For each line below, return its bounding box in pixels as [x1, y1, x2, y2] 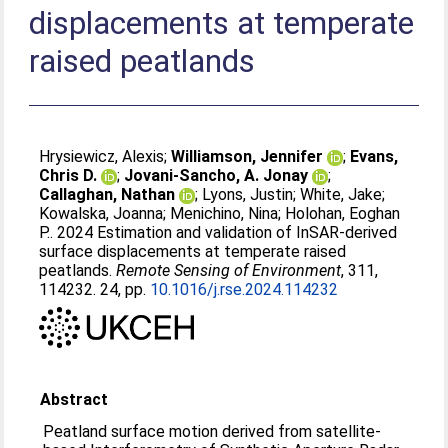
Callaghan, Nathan [39, 185, 176, 204]
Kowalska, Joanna [39, 204, 164, 223]
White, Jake [300, 185, 383, 204]
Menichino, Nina [170, 204, 279, 223]
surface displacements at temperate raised [39, 242, 347, 261]
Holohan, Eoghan [285, 204, 401, 223]
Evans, [350, 147, 399, 166]
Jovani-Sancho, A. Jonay [124, 166, 309, 185]
